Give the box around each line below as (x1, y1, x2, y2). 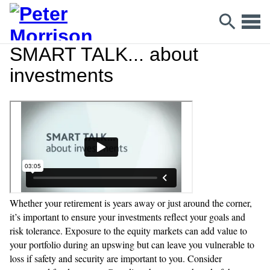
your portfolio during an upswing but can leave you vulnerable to (10, 238, 254, 251)
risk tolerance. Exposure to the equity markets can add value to (10, 224, 247, 237)
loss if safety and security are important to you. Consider (10, 252, 222, 265)
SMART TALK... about (10, 43, 198, 65)
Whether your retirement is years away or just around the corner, (10, 196, 252, 209)
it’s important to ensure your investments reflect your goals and (10, 210, 245, 223)
